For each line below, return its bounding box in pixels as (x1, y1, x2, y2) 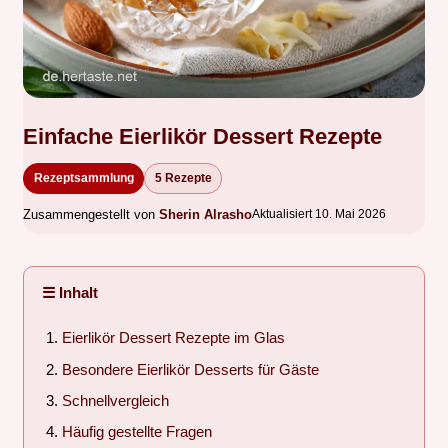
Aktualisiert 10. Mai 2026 (252, 207, 386, 222)
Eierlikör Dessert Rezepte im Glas (61, 330, 285, 347)
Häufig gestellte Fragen (61, 424, 212, 441)
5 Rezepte (154, 172, 212, 185)
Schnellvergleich (61, 392, 169, 409)
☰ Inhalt (41, 284, 98, 302)
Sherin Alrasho (159, 206, 252, 222)
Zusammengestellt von (23, 206, 159, 222)
